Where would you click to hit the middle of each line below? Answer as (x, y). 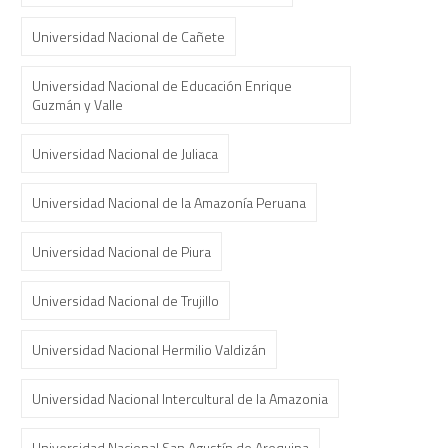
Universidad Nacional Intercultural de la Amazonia (180, 398)
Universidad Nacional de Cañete (128, 36)
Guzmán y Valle (77, 104)
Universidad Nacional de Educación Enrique (162, 85)
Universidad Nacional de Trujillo (125, 300)
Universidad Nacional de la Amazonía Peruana (169, 202)
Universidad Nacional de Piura (121, 251)
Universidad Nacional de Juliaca (125, 153)
